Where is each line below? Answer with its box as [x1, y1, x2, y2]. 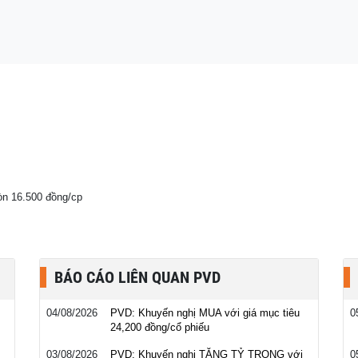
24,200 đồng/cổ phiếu [110, 321, 209, 333]
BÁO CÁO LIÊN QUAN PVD [54, 268, 221, 287]
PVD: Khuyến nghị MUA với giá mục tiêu [110, 307, 300, 319]
